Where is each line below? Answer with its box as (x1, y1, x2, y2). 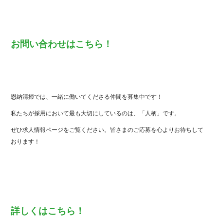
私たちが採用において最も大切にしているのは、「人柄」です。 (11, 110, 181, 117)
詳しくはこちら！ (11, 206, 85, 217)
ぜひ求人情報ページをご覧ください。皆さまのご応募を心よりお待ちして (11, 127, 204, 134)
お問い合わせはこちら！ (11, 39, 113, 50)
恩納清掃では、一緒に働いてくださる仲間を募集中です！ (11, 93, 163, 101)
